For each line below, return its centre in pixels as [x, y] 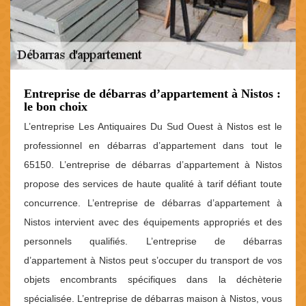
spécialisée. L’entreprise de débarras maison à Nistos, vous [153, 299]
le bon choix [56, 107]
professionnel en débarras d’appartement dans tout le [153, 146]
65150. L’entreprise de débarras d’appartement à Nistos [153, 165]
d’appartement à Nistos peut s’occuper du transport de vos [153, 261]
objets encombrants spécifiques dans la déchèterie [153, 280]
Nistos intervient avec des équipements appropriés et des [153, 222]
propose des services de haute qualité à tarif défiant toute [153, 184]
